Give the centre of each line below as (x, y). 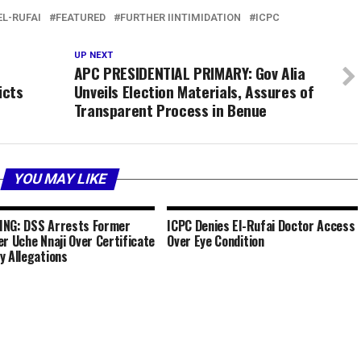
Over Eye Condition (216, 241)
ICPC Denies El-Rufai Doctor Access (261, 226)
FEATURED (81, 17)
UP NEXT (93, 55)
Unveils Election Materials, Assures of (194, 91)
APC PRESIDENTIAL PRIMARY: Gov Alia (189, 73)
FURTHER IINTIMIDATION (180, 17)
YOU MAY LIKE (60, 179)
